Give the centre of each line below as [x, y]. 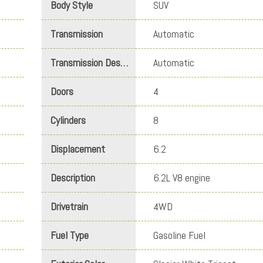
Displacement [78, 149]
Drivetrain [69, 207]
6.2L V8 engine [182, 178]
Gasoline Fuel [179, 235]
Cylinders [68, 120]
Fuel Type [70, 235]
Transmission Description [124, 63]
